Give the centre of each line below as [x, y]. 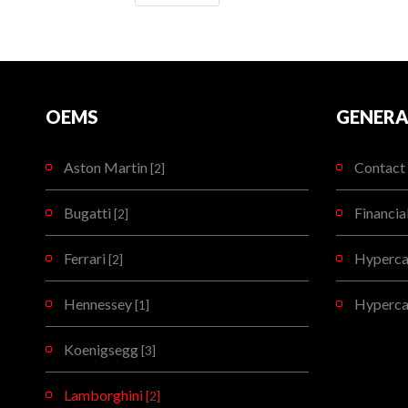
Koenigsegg [102, 350]
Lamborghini [105, 395]
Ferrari [86, 259]
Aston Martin [107, 168]
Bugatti [89, 213]
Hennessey [99, 304]
